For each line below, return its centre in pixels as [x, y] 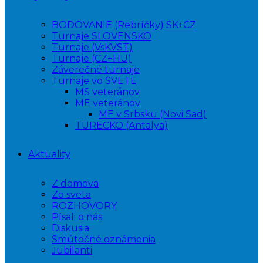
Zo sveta [71, 195]
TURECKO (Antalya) [122, 125]
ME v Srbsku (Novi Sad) [153, 114]
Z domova [75, 183]
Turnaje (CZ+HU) [92, 58]
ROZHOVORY [84, 206]
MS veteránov [107, 92]
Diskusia [70, 228]
